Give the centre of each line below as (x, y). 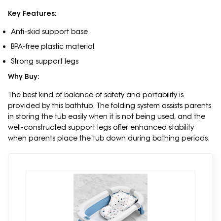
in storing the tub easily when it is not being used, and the (107, 117)
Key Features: (32, 14)
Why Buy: (24, 77)
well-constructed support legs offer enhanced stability (101, 128)
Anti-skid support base (49, 32)
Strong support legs (45, 61)
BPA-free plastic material (52, 47)
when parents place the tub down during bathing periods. (109, 138)
